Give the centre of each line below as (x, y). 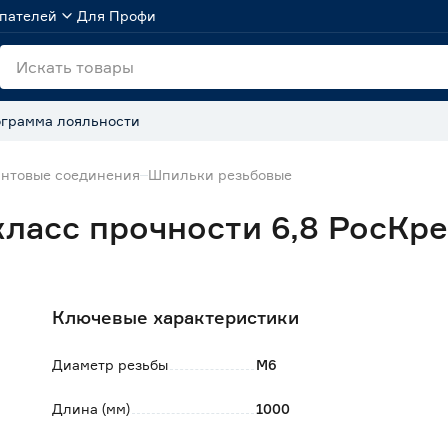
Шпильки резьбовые (220, 174)
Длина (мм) (91, 408)
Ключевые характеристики (175, 317)
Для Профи (116, 15)
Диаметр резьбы (110, 364)
